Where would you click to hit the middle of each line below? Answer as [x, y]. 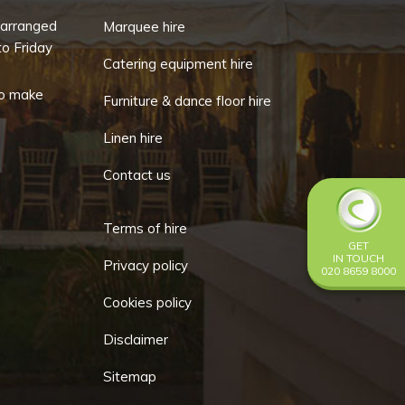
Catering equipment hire [178, 64]
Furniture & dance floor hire [187, 101]
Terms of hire [145, 228]
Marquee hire [144, 27]
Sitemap [129, 377]
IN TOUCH [358, 258]
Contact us [137, 175]
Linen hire [132, 138]
